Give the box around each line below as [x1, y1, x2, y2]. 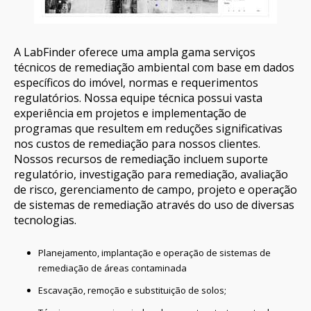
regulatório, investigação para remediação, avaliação [14, 167, 288, 182]
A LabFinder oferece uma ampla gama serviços [14, 44, 255, 60]
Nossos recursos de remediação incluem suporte [14, 151, 268, 167]
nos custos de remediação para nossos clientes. [14, 136, 260, 151]
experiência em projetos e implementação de [14, 106, 246, 121]
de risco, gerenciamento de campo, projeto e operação [14, 182, 297, 197]
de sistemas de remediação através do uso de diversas [14, 197, 294, 212]
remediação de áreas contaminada [38, 262, 187, 274]
